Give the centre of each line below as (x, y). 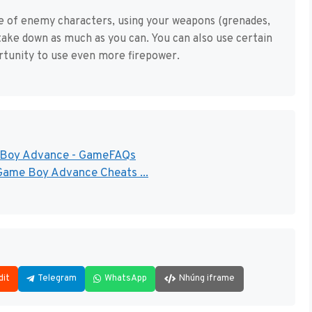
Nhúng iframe (207, 278)
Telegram (57, 278)
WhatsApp (126, 278)
